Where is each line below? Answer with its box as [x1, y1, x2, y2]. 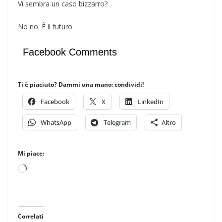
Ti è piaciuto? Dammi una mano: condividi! [18, 80, 144, 89]
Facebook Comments [23, 46, 117, 57]
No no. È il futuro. [18, 21, 74, 31]
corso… [26, 191, 53, 203]
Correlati [18, 212, 44, 221]
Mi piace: [18, 149, 44, 158]
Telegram [104, 117, 131, 127]
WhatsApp [41, 117, 71, 127]
